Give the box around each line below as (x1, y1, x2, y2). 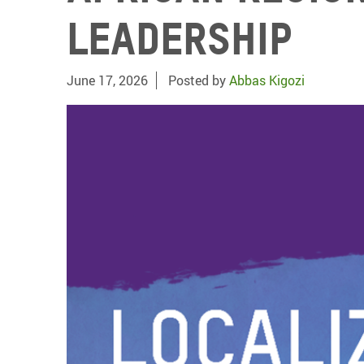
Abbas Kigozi (229, 71, 305, 89)
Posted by (168, 71, 229, 89)
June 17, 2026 (67, 71, 148, 89)
